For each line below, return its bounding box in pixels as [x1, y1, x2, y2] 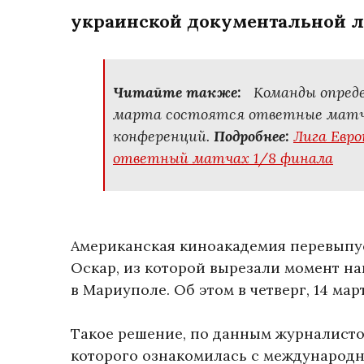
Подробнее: [214, 127, 293, 145]
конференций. [113, 127, 214, 145]
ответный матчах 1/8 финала [113, 149, 333, 167]
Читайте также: [113, 83, 245, 102]
